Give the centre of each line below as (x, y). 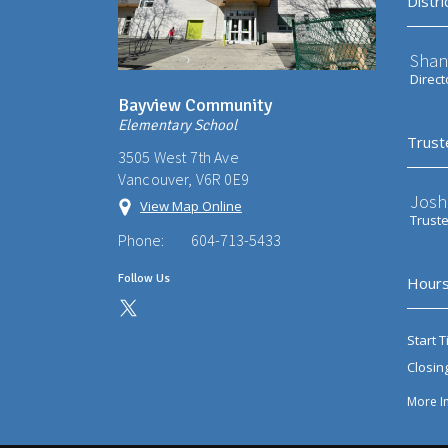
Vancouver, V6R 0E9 (183, 179)
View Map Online (191, 206)
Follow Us (144, 279)
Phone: (141, 240)
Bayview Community (195, 105)
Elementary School (177, 125)
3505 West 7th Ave (178, 157)
